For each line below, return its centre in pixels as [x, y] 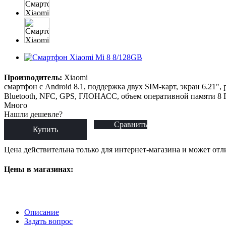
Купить [45, 129]
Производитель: [33, 77]
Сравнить [131, 124]
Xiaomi [75, 77]
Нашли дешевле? [33, 114]
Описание [42, 212]
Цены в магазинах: [39, 169]
